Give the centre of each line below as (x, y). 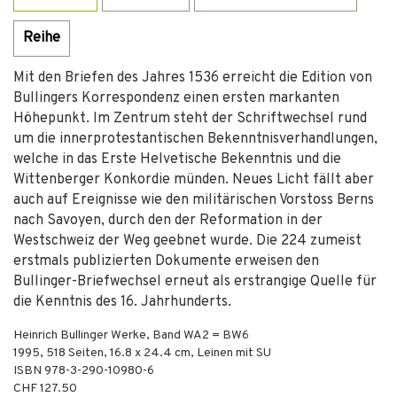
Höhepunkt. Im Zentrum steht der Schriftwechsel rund (190, 119)
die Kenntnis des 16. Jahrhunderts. (122, 302)
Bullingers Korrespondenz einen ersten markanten (176, 98)
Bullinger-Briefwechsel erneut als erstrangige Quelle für (195, 282)
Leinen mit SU (234, 353)
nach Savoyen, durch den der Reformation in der (168, 221)
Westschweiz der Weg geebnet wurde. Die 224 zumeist (187, 241)
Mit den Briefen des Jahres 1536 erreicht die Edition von (193, 78)
